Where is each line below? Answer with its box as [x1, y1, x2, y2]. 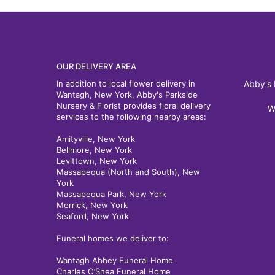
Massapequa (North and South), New [56, 167, 200, 177]
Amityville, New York [56, 134, 135, 144]
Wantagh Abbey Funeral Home [56, 255, 173, 265]
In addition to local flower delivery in [56, 79, 195, 88]
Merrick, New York [56, 200, 128, 210]
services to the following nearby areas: [56, 112, 206, 122]
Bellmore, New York [56, 145, 132, 155]
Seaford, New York [56, 211, 129, 221]
